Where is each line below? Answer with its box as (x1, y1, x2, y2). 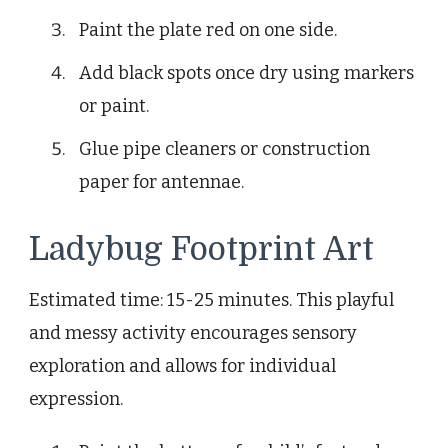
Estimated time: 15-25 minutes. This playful (29, 288, 394, 311)
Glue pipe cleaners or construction (79, 137, 370, 160)
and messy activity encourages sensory (29, 321, 357, 344)
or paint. (79, 94, 149, 117)
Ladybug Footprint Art (29, 230, 374, 268)
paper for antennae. (79, 170, 244, 193)
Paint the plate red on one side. (79, 18, 337, 41)
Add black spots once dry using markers (79, 61, 414, 84)
